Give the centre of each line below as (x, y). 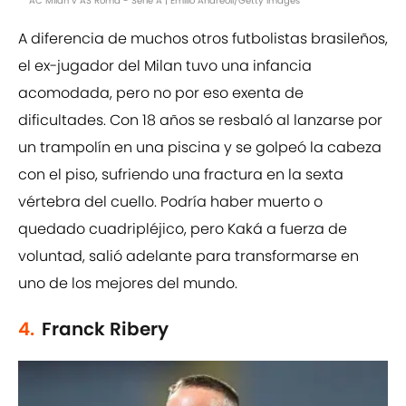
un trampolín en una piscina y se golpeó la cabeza (200, 148)
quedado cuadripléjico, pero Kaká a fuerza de (183, 229)
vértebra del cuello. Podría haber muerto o (170, 202)
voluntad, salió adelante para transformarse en (188, 256)
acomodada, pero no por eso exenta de (161, 93)
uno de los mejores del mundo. (128, 284)
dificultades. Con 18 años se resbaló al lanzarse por (200, 121)
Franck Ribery (105, 329)
